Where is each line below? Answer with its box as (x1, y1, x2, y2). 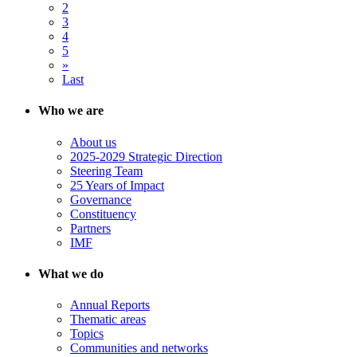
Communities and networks (70, 341, 208, 355)
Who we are (38, 104, 104, 118)
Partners (70, 221, 111, 235)
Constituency (70, 206, 136, 221)
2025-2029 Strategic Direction (70, 149, 222, 163)
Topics (70, 327, 104, 341)
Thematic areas (70, 312, 146, 327)
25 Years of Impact (70, 178, 164, 192)
